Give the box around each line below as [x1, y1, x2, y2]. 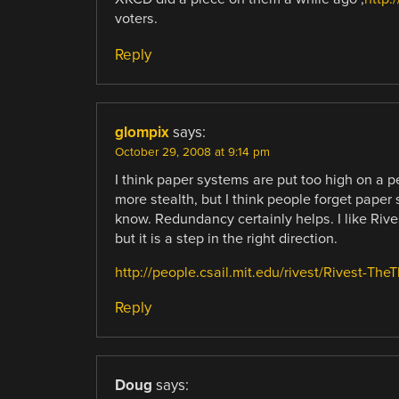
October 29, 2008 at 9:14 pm [114, 144, 270, 159]
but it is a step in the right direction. [114, 229, 338, 248]
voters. [114, 10, 158, 28]
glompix [114, 122, 169, 142]
